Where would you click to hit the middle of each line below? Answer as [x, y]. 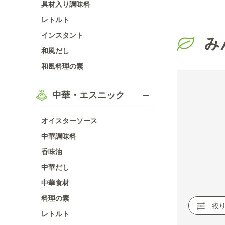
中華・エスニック [88, 95]
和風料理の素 [62, 66]
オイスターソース [69, 121]
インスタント [62, 35]
